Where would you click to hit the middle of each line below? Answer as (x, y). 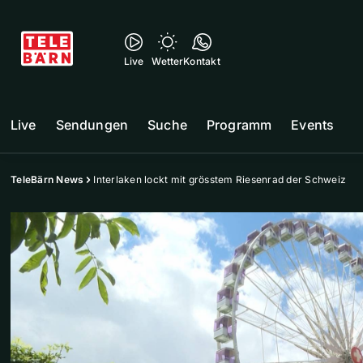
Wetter (168, 61)
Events (313, 125)
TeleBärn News (47, 179)
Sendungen (92, 125)
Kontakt (202, 61)
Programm (239, 125)
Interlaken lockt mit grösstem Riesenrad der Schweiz (220, 179)
